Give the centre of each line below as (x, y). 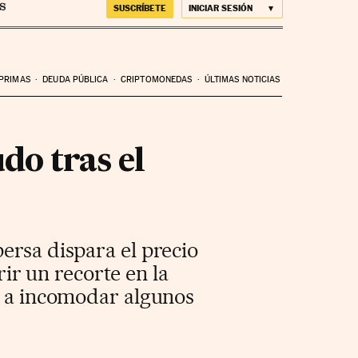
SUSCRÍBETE (139, 8)
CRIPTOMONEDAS (157, 79)
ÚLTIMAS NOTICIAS (242, 79)
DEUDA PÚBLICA (76, 79)
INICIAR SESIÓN (220, 8)
